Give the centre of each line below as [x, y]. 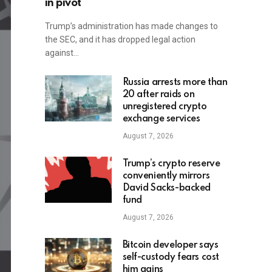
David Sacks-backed [167, 189]
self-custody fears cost [171, 258]
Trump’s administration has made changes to [131, 26]
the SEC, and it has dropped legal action [120, 40]
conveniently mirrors [166, 176]
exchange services [161, 119]
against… [62, 53]
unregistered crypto [165, 107]
